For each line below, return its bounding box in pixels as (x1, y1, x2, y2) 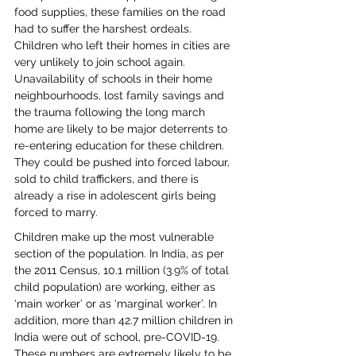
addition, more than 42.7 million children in (14, 314, 236, 327)
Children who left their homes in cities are (14, 39, 233, 52)
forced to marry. (14, 206, 98, 219)
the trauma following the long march (14, 106, 208, 118)
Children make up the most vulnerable (14, 230, 217, 243)
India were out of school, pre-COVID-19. (14, 331, 222, 343)
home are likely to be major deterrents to (14, 122, 230, 135)
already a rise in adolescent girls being (14, 189, 219, 202)
